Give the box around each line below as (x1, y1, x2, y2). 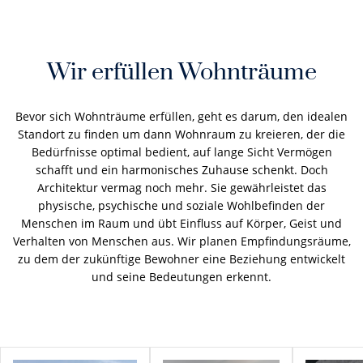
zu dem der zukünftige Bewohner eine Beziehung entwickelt (18, 251, 345, 267)
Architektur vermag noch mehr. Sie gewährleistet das (36, 180, 327, 195)
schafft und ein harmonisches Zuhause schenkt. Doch (35, 162, 328, 177)
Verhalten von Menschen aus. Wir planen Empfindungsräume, (12, 233, 351, 249)
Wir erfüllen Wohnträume (46, 58, 317, 88)
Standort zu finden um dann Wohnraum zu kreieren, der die (18, 126, 345, 142)
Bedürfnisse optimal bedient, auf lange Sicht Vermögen (31, 144, 332, 160)
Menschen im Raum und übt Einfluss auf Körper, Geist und (21, 216, 342, 231)
